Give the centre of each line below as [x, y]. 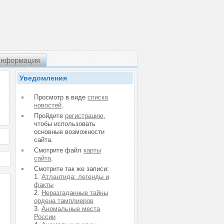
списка [98, 97]
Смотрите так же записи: [71, 169]
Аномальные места [71, 209]
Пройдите [49, 116]
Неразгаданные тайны [75, 193]
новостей [48, 105]
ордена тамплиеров [64, 201]
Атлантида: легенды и [75, 177]
